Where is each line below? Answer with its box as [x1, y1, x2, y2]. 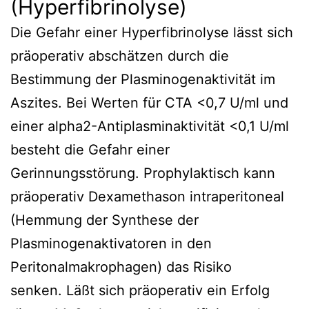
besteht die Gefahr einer [10, 141, 170, 158]
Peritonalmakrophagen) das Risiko [10, 258, 232, 275]
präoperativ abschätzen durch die [10, 47, 229, 64]
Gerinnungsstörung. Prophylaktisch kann [10, 164, 275, 181]
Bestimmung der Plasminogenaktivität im [10, 70, 275, 88]
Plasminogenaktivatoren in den [10, 235, 212, 252]
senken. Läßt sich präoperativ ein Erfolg [10, 281, 270, 299]
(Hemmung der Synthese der [10, 211, 199, 228]
